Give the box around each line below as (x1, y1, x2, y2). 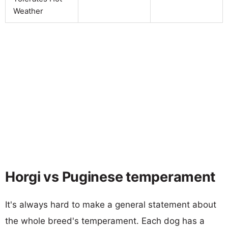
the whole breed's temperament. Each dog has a (5, 215, 205, 226)
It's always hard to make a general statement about (5, 199, 216, 210)
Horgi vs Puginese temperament (5, 168, 216, 185)
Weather (13, 6, 43, 16)
